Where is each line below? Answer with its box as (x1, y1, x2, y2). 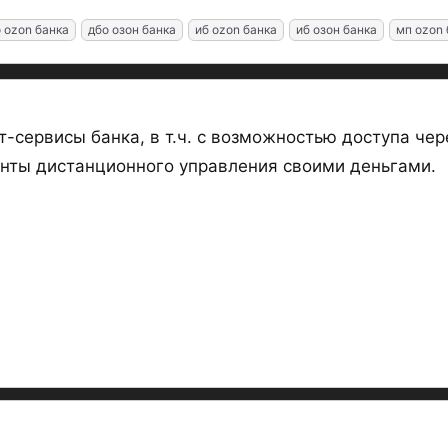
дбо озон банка (88, 22, 176, 37)
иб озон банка (296, 22, 377, 37)
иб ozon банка (195, 22, 277, 37)
